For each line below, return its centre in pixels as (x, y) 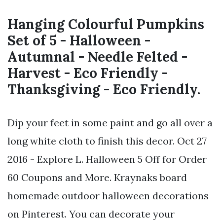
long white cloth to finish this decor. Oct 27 (107, 141)
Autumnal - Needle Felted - (97, 57)
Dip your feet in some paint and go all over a (110, 123)
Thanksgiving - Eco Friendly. (104, 90)
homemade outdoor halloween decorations (108, 196)
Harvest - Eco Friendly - (88, 73)
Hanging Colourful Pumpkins (106, 24)
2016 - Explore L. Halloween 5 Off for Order (107, 159)
